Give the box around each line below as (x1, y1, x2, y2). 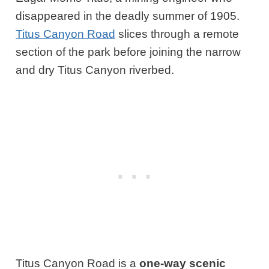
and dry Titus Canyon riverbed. (16, 64, 178, 77)
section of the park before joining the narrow (16, 46, 241, 59)
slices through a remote (115, 28, 240, 41)
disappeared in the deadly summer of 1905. (16, 10, 240, 23)
